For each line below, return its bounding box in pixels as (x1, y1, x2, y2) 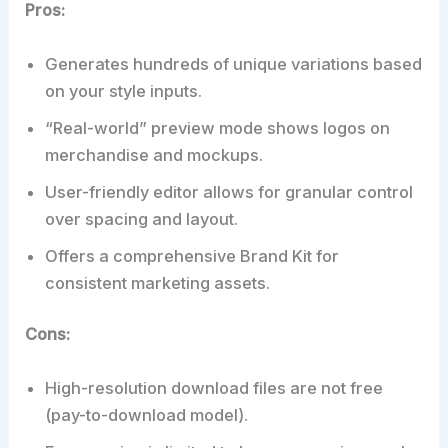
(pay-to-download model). (45, 404, 249, 425)
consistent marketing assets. (45, 272, 271, 293)
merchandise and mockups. (45, 144, 264, 165)
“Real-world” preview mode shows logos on (45, 117, 391, 138)
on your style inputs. (45, 80, 203, 101)
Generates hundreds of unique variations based (45, 53, 423, 74)
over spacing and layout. (45, 208, 239, 229)
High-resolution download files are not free (45, 377, 384, 398)
